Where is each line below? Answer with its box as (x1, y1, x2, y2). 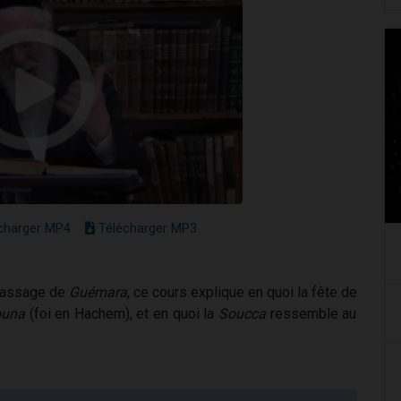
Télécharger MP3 (95, 220, 197, 236)
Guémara (69, 283, 127, 301)
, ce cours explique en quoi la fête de (127, 283, 357, 301)
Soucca (214, 304, 267, 322)
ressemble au (266, 304, 357, 322)
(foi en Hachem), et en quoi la (24, 304, 215, 322)
